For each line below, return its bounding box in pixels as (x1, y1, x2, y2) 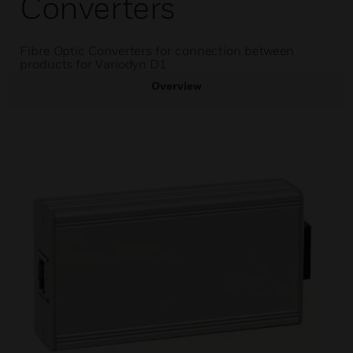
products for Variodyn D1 (20, 56, 168, 72)
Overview (151, 79, 202, 92)
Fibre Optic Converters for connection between (20, 43, 295, 58)
